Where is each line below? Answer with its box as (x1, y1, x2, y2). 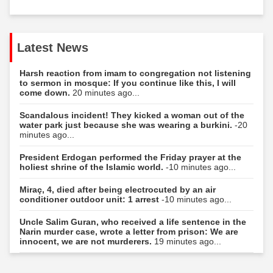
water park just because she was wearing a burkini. (19, 119, 235, 130)
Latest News (17, 40, 88, 54)
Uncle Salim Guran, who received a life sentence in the (19, 216, 246, 227)
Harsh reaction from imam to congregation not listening (19, 68, 251, 78)
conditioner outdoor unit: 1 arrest (19, 194, 161, 204)
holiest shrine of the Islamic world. (19, 161, 166, 172)
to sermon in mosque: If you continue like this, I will (19, 77, 236, 88)
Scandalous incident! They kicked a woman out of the (19, 110, 244, 120)
